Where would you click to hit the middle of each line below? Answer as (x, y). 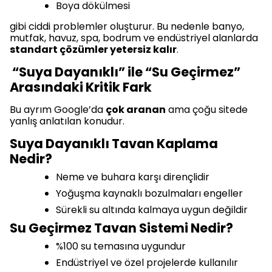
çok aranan (136, 110)
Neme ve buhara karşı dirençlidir (133, 177)
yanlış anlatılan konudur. (67, 121)
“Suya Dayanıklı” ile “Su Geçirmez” (125, 72)
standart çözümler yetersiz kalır (93, 50)
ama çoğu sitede (207, 110)
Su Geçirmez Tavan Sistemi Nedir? (121, 228)
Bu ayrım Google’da (58, 110)
